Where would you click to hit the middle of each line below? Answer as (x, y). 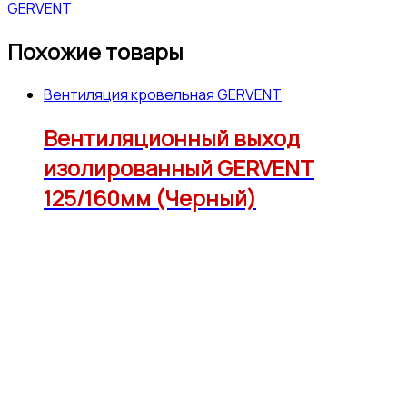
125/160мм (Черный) (150, 197)
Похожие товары (95, 51)
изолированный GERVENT (179, 167)
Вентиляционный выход (172, 137)
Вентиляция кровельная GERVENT (163, 94)
